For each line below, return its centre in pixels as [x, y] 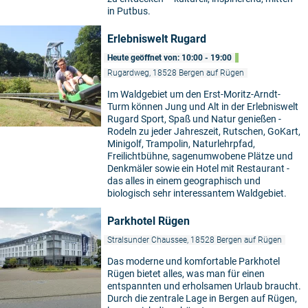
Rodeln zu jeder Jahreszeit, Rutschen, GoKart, [204, 131]
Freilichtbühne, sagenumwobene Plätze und [200, 156]
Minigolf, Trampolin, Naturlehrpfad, [181, 143]
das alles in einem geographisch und [184, 180]
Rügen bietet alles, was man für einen [186, 273]
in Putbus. [129, 11]
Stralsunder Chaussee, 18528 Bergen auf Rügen [195, 240]
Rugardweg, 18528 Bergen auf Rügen [176, 73]
